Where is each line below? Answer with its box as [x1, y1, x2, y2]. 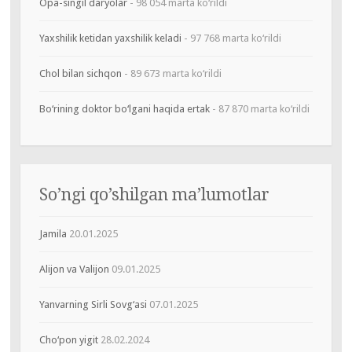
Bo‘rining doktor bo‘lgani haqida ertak [38, 102, 210, 115]
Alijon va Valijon [38, 262, 109, 275]
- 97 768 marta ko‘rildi [181, 31, 281, 44]
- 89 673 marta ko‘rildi [121, 67, 222, 79]
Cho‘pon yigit [38, 333, 98, 346]
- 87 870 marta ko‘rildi [209, 102, 310, 115]
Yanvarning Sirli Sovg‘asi [38, 298, 147, 310]
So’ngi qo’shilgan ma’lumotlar [38, 184, 269, 204]
